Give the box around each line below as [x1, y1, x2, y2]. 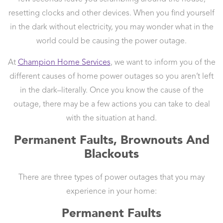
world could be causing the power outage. [36, 37, 187, 46]
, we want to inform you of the [110, 59, 216, 67]
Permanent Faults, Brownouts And [13, 132, 210, 147]
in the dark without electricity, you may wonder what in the [9, 23, 214, 32]
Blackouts [84, 146, 139, 161]
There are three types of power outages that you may [18, 174, 205, 182]
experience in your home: [66, 188, 157, 196]
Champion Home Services [17, 59, 111, 67]
